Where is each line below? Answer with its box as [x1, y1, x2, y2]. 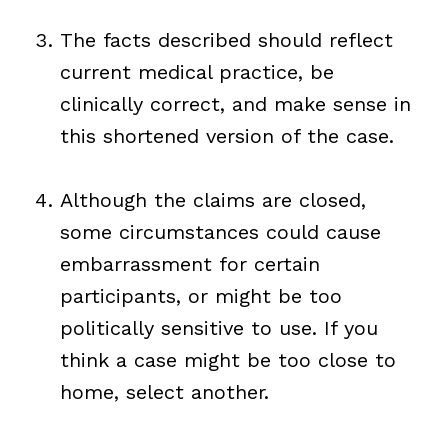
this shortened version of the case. [59, 123, 394, 148]
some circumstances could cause [59, 219, 381, 244]
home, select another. [59, 379, 269, 404]
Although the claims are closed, [59, 187, 366, 212]
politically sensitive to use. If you [59, 315, 378, 340]
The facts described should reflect [59, 27, 393, 52]
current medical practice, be [59, 59, 334, 84]
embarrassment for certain [59, 251, 320, 276]
